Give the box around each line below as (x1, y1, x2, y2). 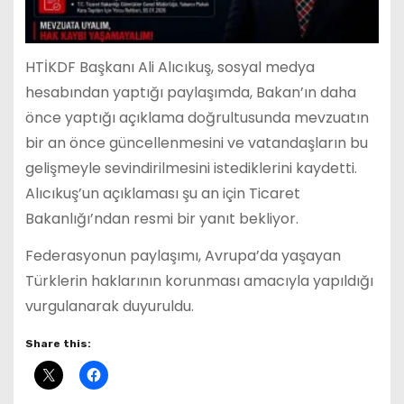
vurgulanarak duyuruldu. (24, 295, 194, 317)
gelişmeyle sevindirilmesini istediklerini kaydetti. (24, 157, 357, 179)
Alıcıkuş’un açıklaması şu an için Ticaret (24, 182, 300, 204)
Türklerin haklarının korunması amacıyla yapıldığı (24, 270, 373, 291)
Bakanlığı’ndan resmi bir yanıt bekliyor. (24, 207, 298, 229)
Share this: (24, 337, 91, 351)
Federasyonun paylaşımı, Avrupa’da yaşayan (24, 244, 341, 266)
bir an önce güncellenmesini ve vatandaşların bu (24, 132, 368, 153)
